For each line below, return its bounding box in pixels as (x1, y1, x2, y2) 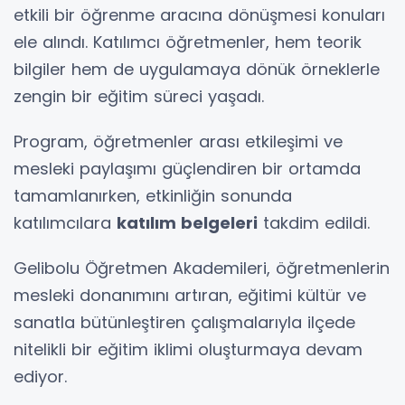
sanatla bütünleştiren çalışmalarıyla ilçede (14, 311, 355, 334)
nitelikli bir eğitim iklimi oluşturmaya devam (14, 338, 363, 362)
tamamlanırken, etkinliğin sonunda (14, 184, 292, 208)
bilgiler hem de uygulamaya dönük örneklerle (14, 58, 380, 81)
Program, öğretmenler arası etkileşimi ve (14, 130, 343, 154)
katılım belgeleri (117, 212, 258, 235)
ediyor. (14, 365, 67, 389)
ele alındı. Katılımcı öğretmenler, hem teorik (14, 31, 362, 54)
